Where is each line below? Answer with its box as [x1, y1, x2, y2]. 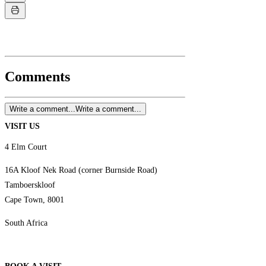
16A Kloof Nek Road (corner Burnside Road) [5, 166, 157, 175]
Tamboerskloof [5, 180, 55, 190]
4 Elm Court [5, 142, 47, 152]
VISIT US [5, 122, 40, 131]
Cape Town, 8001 [5, 195, 64, 205]
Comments [5, 68, 70, 84]
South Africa [5, 218, 50, 228]
